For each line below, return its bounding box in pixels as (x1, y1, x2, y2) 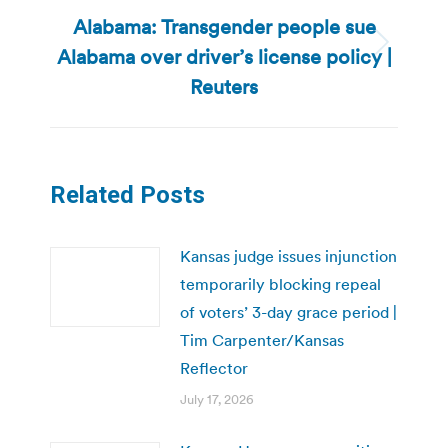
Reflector (180, 357, 248, 378)
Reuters (190, 73, 258, 100)
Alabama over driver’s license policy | (56, 43, 392, 70)
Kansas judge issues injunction (180, 245, 397, 266)
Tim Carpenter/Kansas (180, 329, 344, 350)
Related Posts (50, 180, 205, 209)
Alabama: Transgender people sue (72, 13, 376, 40)
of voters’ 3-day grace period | (180, 301, 397, 322)
